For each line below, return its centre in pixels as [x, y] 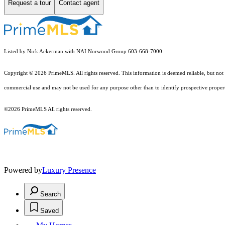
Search [50, 194]
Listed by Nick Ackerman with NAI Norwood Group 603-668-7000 [83, 51]
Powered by [23, 170]
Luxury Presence [69, 170]
